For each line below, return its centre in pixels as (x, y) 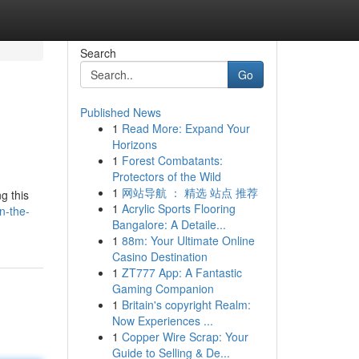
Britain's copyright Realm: (186, 305)
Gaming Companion (163, 288)
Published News (120, 112)
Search (98, 53)
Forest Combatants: (172, 160)
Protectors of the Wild (166, 176)
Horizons (134, 144)
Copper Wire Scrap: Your (185, 337)
